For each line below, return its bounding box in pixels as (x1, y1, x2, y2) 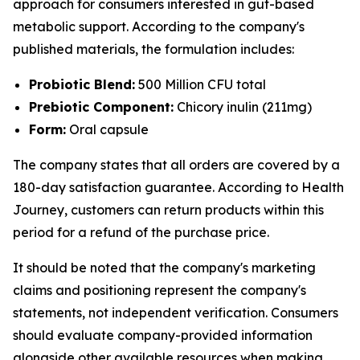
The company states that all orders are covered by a (13, 157, 340, 173)
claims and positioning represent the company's (13, 282, 306, 298)
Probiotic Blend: (29, 76, 135, 92)
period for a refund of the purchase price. (13, 224, 269, 240)
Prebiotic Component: (29, 99, 174, 115)
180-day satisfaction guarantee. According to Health (13, 179, 344, 195)
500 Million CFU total (135, 76, 266, 92)
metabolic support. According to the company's (13, 18, 305, 35)
